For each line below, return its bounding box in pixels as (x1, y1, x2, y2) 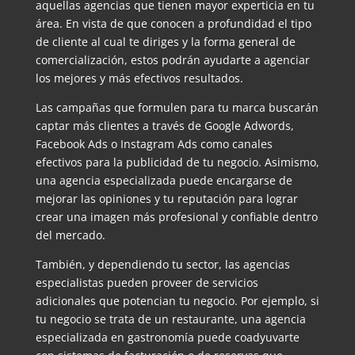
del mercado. (35, 227, 105, 243)
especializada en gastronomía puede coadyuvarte (35, 330, 300, 345)
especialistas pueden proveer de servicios (35, 275, 258, 291)
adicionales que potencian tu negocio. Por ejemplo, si (35, 293, 319, 309)
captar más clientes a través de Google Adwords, (35, 118, 294, 134)
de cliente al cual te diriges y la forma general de (35, 34, 296, 50)
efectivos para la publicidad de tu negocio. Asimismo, (35, 155, 319, 170)
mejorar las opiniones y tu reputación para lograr (35, 191, 298, 207)
